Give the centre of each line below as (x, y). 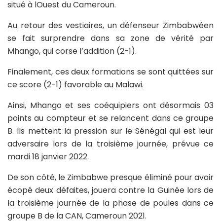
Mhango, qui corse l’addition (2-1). (72, 51)
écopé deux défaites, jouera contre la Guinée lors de (110, 190)
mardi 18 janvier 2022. (48, 157)
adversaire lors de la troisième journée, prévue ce (110, 144)
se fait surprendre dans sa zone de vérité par (110, 38)
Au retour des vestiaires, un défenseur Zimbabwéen (110, 26)
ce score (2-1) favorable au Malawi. (75, 85)
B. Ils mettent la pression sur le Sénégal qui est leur (110, 131)
